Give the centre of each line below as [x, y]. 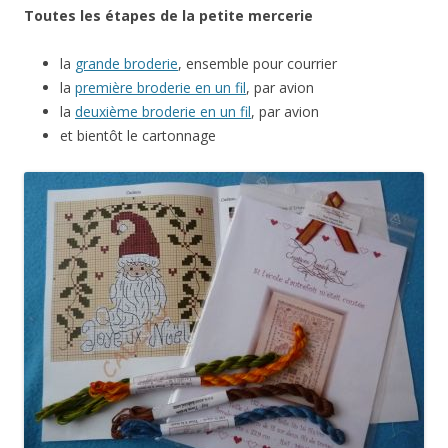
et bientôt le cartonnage [138, 135]
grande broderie [126, 63]
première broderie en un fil [160, 87]
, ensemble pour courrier [257, 63]
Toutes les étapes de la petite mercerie [168, 15]
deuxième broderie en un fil [163, 111]
